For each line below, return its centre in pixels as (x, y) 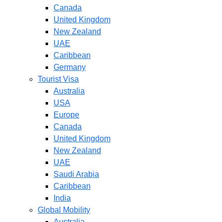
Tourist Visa (58, 79)
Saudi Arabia (76, 174)
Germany (70, 67)
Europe (66, 115)
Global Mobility (64, 210)
